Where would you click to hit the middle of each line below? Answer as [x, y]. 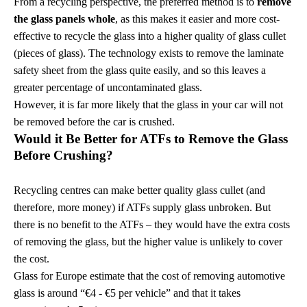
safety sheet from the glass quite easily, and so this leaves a [140, 70]
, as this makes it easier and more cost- [197, 19]
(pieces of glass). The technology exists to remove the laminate [149, 53]
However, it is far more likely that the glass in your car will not [148, 105]
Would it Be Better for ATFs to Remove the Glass [151, 139]
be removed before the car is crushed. [96, 122]
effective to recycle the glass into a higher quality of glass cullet [150, 36]
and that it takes [206, 293]
